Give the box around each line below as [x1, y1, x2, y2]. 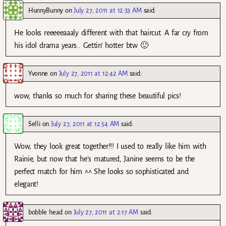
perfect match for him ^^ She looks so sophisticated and [14, 167, 189, 176]
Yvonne [28, 70, 48, 78]
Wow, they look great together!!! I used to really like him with [14, 142, 206, 151]
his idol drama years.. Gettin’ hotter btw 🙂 [14, 41, 148, 50]
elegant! [14, 180, 38, 189]
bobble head [28, 208, 63, 216]
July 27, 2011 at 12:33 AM [74, 7, 142, 15]
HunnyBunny [28, 7, 63, 15]
